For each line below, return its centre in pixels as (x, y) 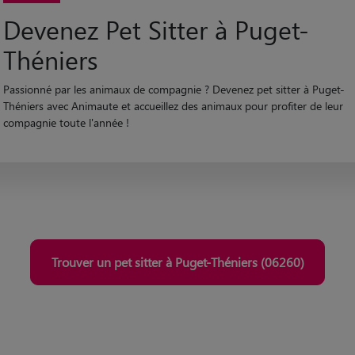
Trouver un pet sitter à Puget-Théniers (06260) (177, 261)
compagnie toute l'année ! (66, 123)
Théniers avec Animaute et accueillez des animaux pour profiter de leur (173, 106)
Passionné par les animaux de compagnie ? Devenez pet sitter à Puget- (174, 90)
